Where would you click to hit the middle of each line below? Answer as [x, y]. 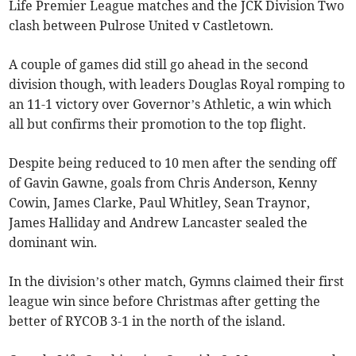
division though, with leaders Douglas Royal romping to [177, 85]
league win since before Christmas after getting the [165, 302]
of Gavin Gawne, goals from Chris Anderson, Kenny [163, 183]
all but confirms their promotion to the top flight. [158, 124]
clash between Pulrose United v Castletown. [141, 26]
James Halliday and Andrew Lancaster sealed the [159, 223]
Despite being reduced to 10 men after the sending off [173, 163]
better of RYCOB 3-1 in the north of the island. [147, 321]
